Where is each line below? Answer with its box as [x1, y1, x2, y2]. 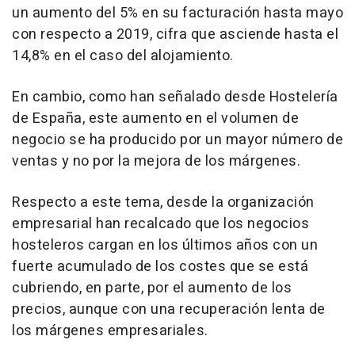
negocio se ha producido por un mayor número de [12, 129, 343, 151]
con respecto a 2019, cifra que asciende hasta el [12, 24, 338, 46]
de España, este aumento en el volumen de [12, 108, 299, 130]
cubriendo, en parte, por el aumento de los [12, 277, 292, 300]
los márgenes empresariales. [12, 320, 208, 342]
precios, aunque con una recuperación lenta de [12, 299, 326, 321]
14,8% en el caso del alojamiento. [12, 45, 234, 67]
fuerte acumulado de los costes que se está [12, 256, 308, 278]
